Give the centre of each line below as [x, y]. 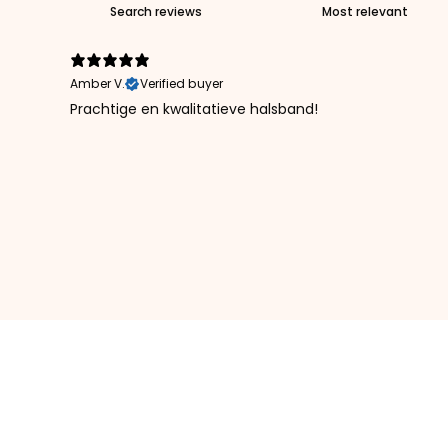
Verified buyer [181, 83]
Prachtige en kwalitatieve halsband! [194, 108]
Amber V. [97, 83]
